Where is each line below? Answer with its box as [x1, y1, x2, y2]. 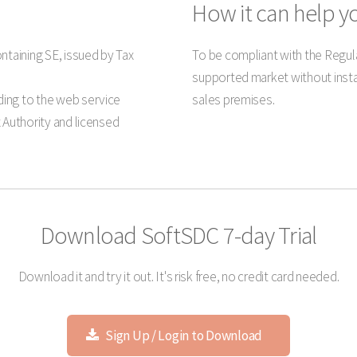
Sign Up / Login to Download [105, 327, 263, 345]
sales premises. [192, 90, 275, 108]
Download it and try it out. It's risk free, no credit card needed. [18, 267, 339, 285]
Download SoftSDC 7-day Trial [40, 219, 317, 250]
